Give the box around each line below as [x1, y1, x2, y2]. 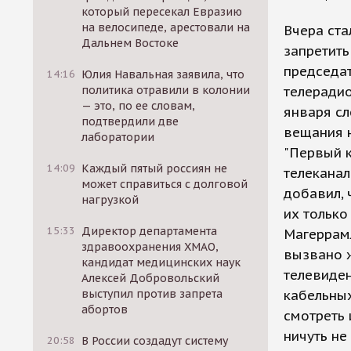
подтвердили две [81, 114, 179, 128]
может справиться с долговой [81, 177, 248, 191]
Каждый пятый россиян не [81, 161, 228, 175]
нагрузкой [81, 193, 139, 207]
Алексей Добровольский [81, 271, 220, 285]
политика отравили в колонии [81, 83, 251, 97]
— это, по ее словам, [81, 99, 196, 113]
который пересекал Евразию [81, 5, 243, 19]
